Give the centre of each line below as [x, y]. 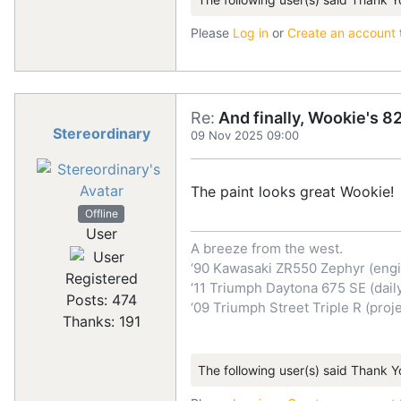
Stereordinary [101, 134]
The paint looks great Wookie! [294, 192]
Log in [251, 33]
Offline [101, 214]
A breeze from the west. [267, 249]
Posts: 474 [101, 300]
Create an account [341, 33]
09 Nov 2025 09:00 [245, 136]
